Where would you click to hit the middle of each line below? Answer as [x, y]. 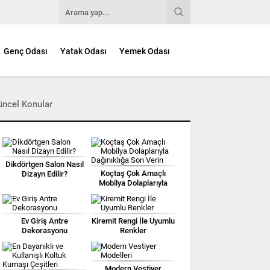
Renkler [133, 230]
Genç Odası [26, 52]
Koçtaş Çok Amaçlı [133, 173]
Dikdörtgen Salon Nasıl [44, 164]
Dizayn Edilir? [44, 174]
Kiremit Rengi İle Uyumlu [133, 221]
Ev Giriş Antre [44, 221]
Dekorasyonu [44, 230]
